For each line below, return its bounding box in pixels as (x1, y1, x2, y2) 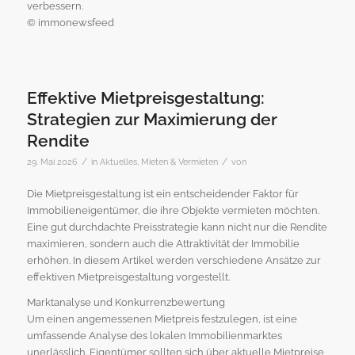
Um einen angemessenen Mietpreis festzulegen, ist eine (26, 313, 297, 326)
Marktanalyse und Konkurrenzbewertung (26, 296, 225, 309)
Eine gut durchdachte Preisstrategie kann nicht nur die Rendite (26, 221, 327, 234)
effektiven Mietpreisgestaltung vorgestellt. (26, 271, 230, 284)
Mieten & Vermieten (140, 157, 218, 167)
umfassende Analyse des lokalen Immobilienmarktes (26, 330, 282, 342)
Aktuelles (99, 157, 137, 167)
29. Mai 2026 (26, 157, 78, 167)
